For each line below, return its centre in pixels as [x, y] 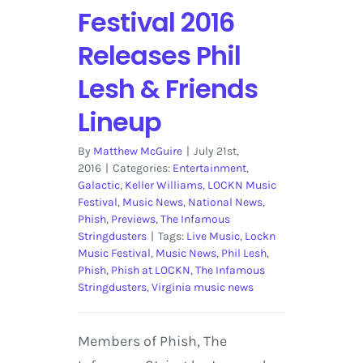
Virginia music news [202, 288]
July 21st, [216, 152]
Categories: [142, 169]
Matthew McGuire [137, 152]
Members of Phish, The [152, 342]
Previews [133, 220]
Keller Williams [163, 186]
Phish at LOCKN [150, 271]
